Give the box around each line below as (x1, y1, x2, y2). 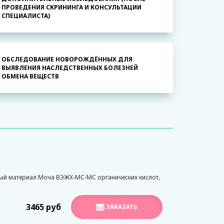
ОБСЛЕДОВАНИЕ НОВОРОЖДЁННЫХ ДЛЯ (1, 55, 132, 63)
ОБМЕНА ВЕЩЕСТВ (1, 72, 59, 80)
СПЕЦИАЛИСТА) (1, 11, 50, 20)
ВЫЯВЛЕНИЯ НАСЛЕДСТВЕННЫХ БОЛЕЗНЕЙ (1, 63, 138, 72)
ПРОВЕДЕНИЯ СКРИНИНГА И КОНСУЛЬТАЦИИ (1, 3, 141, 11)
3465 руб (26, 201, 61, 213)
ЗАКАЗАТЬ (104, 202, 137, 211)
